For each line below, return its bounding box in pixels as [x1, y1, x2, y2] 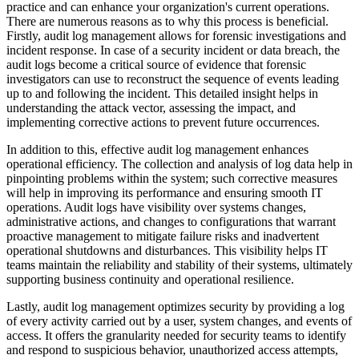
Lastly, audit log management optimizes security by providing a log [6, 300, 345, 313]
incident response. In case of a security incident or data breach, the [6, 43, 340, 57]
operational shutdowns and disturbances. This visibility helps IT [6, 244, 328, 257]
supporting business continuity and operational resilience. [6, 272, 294, 286]
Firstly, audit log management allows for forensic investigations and [6, 29, 346, 42]
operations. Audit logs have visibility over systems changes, [6, 200, 306, 214]
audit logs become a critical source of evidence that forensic [6, 58, 306, 71]
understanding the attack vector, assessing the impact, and [6, 101, 296, 115]
